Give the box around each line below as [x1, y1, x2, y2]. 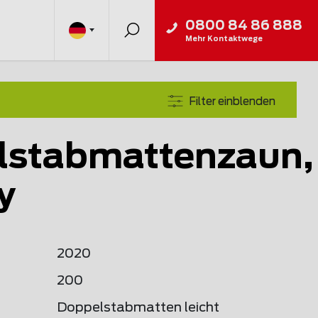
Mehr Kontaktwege [185, 35, 263, 43]
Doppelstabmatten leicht [57, 302, 219, 314]
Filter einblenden [189, 96, 275, 107]
